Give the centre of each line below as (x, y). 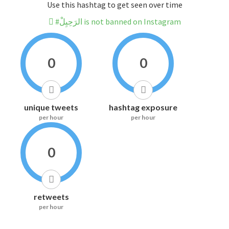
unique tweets (51, 107)
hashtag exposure (143, 107)
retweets (51, 197)
